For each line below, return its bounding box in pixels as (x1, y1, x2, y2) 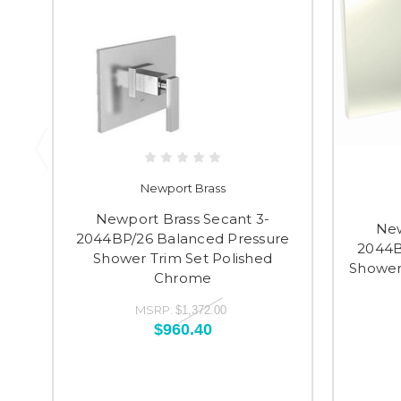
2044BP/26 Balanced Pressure (75, 230, 290, 247)
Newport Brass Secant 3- (95, 210, 270, 227)
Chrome (153, 269, 212, 286)
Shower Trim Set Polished (93, 250, 272, 267)
